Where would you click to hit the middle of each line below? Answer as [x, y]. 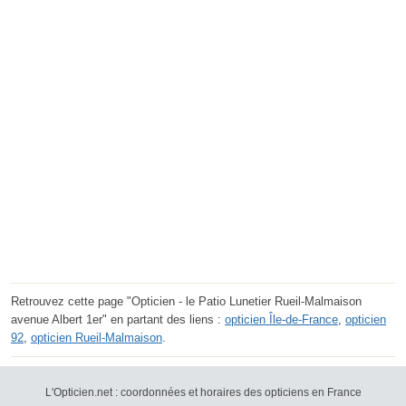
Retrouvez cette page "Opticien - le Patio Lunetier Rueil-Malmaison [186, 302]
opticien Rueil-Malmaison [97, 338]
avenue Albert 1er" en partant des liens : [118, 320]
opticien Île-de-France [281, 320]
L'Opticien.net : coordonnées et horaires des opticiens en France [203, 393]
